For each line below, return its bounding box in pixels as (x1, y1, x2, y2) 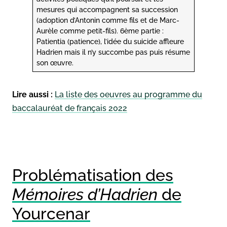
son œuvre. (36, 58, 74, 67)
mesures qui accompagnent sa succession (36, 5, 178, 14)
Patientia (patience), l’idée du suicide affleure (36, 36, 184, 46)
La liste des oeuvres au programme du (55, 89, 202, 99)
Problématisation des (12, 165, 173, 184)
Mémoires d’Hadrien (12, 184, 158, 204)
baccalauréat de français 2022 (12, 103, 127, 113)
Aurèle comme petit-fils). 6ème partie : (36, 26, 164, 35)
